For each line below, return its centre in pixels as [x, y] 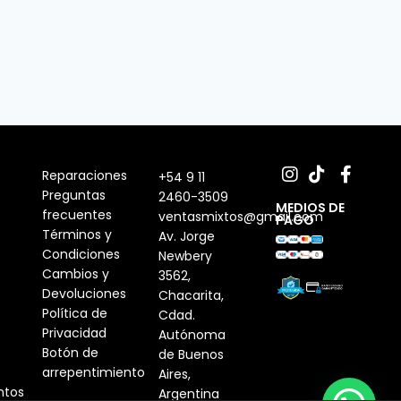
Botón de [70, 353]
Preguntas [73, 196]
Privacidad [74, 333]
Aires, [175, 375]
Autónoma [192, 335]
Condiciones [81, 255]
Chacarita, [192, 296]
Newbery [186, 256]
